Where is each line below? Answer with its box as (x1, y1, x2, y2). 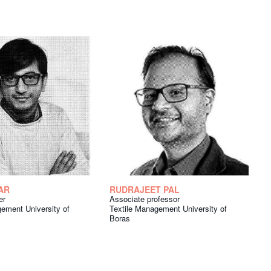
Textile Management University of (109, 203, 227, 215)
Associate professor (109, 193, 180, 205)
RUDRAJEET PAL (109, 183, 180, 196)
